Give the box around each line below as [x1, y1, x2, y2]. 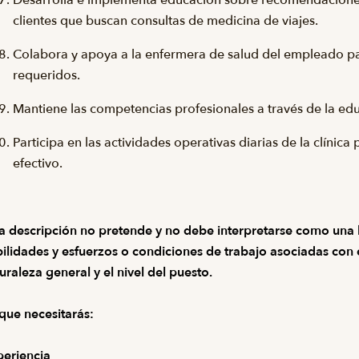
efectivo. [13, 155, 63, 172]
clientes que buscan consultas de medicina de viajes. [13, 12, 318, 30]
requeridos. [13, 67, 80, 84]
